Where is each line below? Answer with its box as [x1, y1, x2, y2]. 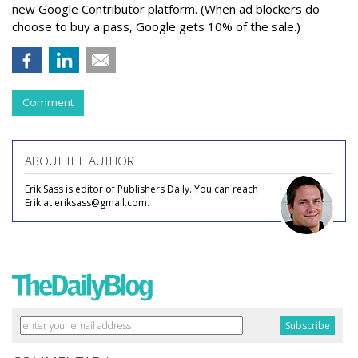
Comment [22, 95, 74, 109]
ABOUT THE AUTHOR [25, 153, 134, 169]
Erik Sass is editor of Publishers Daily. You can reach [25, 182, 258, 196]
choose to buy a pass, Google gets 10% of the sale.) [12, 18, 300, 34]
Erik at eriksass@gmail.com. [25, 196, 149, 209]
